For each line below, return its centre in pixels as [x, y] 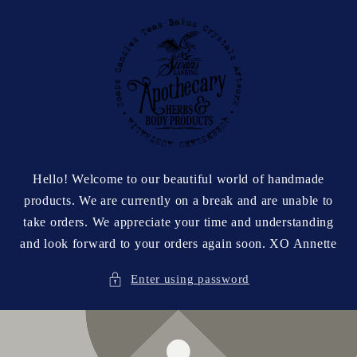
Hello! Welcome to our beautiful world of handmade [178, 179]
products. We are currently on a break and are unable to [178, 201]
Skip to [45, 11]
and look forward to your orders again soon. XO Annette [178, 244]
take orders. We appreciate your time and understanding [178, 222]
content [45, 25]
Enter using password [190, 279]
